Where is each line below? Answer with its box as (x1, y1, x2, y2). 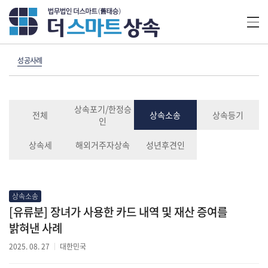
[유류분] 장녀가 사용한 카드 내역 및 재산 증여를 (9, 203, 227, 220)
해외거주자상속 (75, 139, 130, 151)
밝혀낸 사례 (9, 220, 62, 236)
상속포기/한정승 (74, 103, 132, 115)
